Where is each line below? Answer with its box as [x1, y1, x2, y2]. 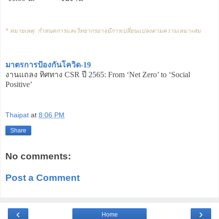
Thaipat [5, 111, 29, 119]
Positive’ [5, 80, 32, 88]
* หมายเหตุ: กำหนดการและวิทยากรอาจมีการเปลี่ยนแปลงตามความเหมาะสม [5, 27, 201, 34]
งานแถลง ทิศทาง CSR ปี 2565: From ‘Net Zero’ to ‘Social [5, 70, 190, 79]
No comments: [5, 151, 71, 162]
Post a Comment [5, 172, 80, 183]
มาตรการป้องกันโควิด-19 [5, 60, 91, 69]
